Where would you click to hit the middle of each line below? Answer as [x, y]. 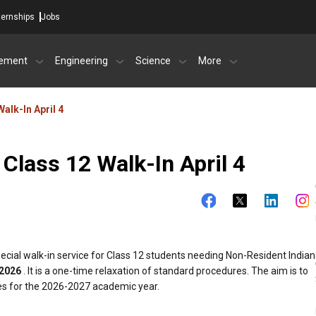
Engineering [81, 61]
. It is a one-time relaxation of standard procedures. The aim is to [165, 271]
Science [153, 61]
